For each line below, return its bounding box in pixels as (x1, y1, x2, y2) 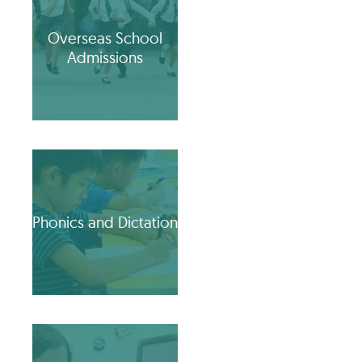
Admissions (67, 48, 143, 68)
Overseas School (48, 28, 162, 48)
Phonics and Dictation (32, 213, 178, 233)
